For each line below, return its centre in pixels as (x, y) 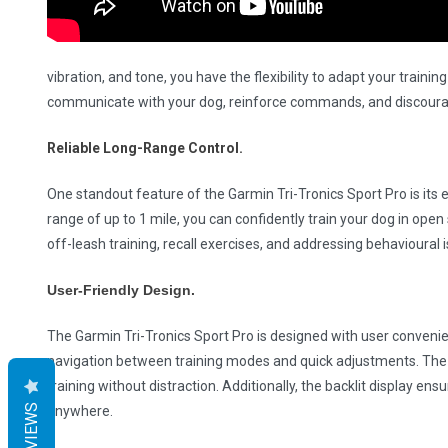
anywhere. (80, 411)
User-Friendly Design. (121, 290)
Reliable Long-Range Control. (145, 148)
